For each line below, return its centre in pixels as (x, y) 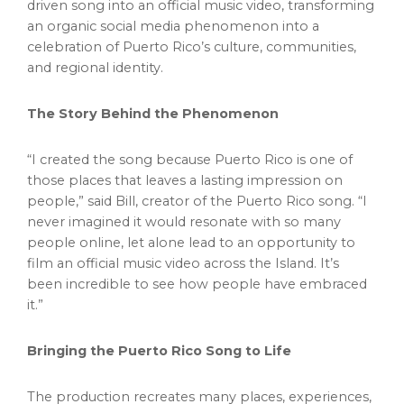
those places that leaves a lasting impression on (185, 181)
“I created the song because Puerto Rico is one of (190, 160)
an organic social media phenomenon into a (173, 27)
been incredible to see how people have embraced (197, 285)
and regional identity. (95, 68)
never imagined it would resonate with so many (184, 222)
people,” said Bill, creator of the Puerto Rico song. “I (197, 202)
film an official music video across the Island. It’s (183, 264)
